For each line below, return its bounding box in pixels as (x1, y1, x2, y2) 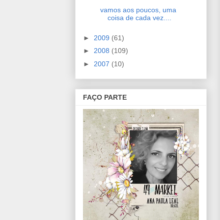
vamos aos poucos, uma (100, 6, 176, 14)
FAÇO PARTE (83, 93, 127, 102)
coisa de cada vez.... (107, 14, 171, 22)
